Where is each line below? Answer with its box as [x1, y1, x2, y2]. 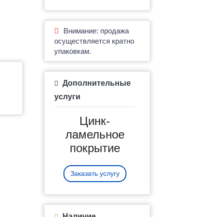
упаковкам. [54, 46, 91, 55]
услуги [54, 92, 80, 101]
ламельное [65, 127, 124, 141]
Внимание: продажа [63, 26, 129, 35]
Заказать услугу [70, 169, 120, 177]
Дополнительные [61, 78, 131, 87]
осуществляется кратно [54, 36, 134, 45]
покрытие [69, 141, 120, 155]
